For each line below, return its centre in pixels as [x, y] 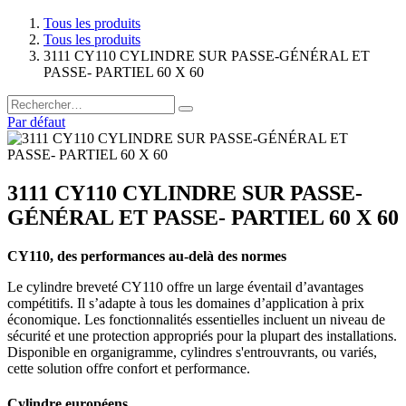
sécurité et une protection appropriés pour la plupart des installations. [202, 336]
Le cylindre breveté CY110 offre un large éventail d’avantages [185, 287]
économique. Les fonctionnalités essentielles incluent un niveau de [196, 320]
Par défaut [36, 122]
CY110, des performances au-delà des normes [147, 256]
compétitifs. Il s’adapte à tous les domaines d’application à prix [186, 304]
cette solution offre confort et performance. [129, 369]
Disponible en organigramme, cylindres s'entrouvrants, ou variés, [192, 353]
